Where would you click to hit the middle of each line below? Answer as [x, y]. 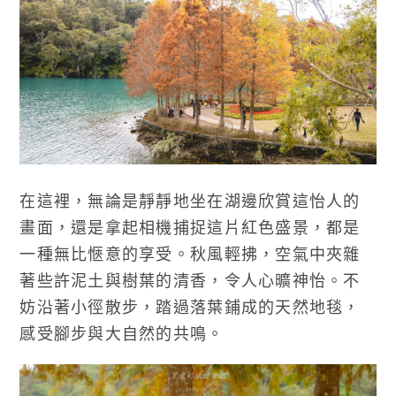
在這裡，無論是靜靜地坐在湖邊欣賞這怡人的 [190, 200]
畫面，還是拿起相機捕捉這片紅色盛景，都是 [190, 227]
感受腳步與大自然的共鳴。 [122, 333]
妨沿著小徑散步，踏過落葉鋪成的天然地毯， [190, 306]
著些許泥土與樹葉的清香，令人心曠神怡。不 [190, 280]
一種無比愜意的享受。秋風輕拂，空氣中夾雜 [190, 253]
